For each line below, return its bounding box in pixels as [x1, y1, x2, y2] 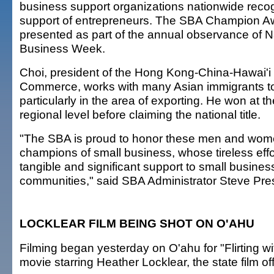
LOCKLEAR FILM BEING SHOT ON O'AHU [20, 217, 254, 230]
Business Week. [20, 42, 105, 55]
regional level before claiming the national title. [20, 108, 261, 121]
